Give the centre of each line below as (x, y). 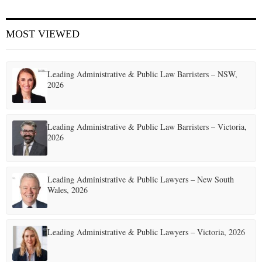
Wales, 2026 (68, 190)
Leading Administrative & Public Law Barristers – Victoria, (147, 127)
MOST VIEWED (43, 34)
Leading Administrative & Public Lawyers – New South (141, 179)
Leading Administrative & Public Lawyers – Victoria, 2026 (146, 232)
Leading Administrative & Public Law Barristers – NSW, (142, 74)
